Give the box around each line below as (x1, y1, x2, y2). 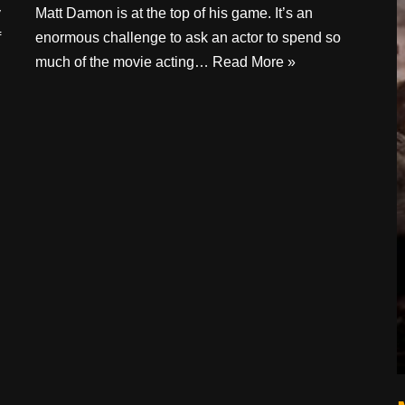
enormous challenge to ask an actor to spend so (35, 29, 341, 45)
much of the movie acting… (35, 53, 212, 70)
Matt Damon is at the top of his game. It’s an (35, 5, 313, 21)
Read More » (212, 53, 296, 70)
